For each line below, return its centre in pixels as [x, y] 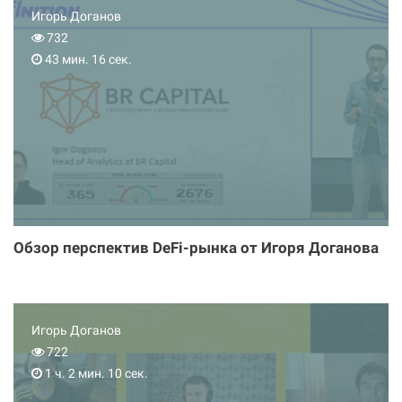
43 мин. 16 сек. [87, 59]
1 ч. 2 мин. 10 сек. [95, 373]
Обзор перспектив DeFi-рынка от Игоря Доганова [196, 248]
